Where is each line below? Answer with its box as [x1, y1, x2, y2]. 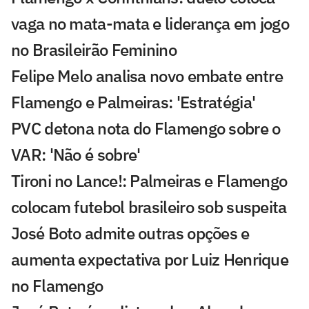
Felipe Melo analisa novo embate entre [11, 65, 283, 88]
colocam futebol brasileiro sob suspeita [11, 196, 287, 219]
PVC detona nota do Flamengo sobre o [11, 117, 281, 140]
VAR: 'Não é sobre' [11, 143, 141, 166]
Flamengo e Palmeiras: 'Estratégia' [11, 91, 256, 114]
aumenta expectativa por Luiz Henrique [11, 248, 289, 271]
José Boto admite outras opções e [11, 222, 250, 245]
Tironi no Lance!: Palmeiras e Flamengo [11, 170, 288, 192]
